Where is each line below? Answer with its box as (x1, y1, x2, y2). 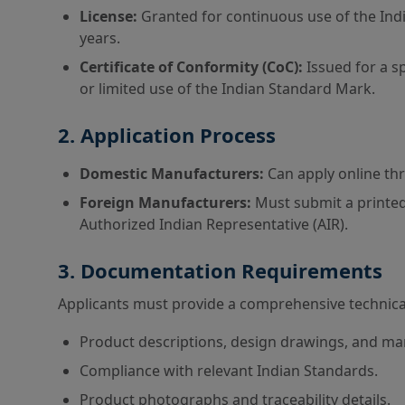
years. (80, 28, 120, 48)
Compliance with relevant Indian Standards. (80, 361, 378, 381)
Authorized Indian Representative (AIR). (80, 214, 348, 234)
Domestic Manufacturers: (80, 164, 264, 184)
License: (80, 6, 137, 26)
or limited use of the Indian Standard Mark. (80, 79, 375, 99)
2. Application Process (58, 121, 276, 148)
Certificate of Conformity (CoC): (80, 57, 303, 77)
